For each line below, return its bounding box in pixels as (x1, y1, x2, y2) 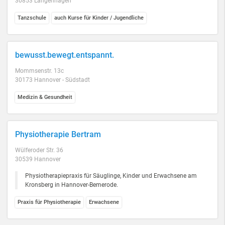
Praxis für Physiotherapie (18, 199, 81, 205)
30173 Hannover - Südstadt (15, 76, 90, 83)
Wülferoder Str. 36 (15, 147, 63, 154)
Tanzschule (18, 15, 46, 21)
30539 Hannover (15, 156, 61, 163)
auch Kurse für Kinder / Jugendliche (54, 15, 144, 21)
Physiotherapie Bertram (15, 130, 101, 139)
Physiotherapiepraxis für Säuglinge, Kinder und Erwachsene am (25, 172, 197, 179)
